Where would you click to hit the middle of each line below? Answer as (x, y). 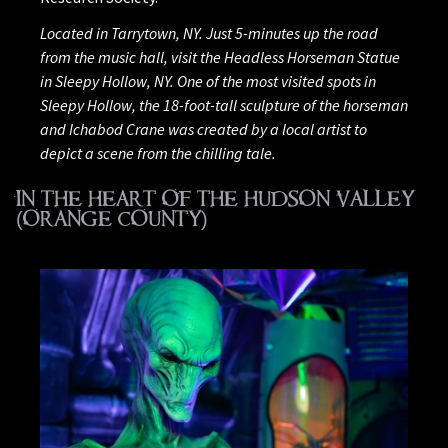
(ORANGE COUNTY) (112, 219)
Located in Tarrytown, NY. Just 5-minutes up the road (209, 33)
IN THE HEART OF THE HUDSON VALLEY (215, 199)
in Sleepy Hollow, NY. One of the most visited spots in (208, 81)
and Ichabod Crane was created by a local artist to (203, 129)
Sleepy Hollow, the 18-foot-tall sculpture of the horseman (224, 105)
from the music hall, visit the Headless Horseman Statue (220, 57)
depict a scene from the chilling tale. (158, 153)
